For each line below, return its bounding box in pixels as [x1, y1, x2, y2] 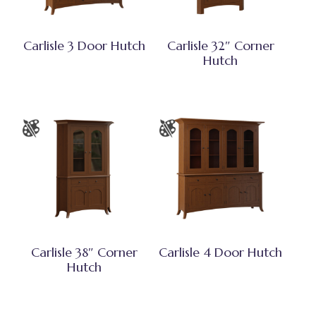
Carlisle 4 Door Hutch [159, 244, 283, 261]
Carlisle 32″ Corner [166, 37, 274, 54]
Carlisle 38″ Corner [30, 244, 138, 261]
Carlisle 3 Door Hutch [23, 37, 145, 54]
